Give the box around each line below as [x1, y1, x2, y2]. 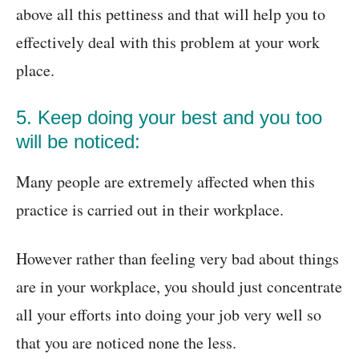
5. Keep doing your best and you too [16, 107, 322, 129]
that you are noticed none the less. [16, 332, 236, 354]
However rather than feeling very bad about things [16, 248, 339, 270]
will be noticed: [16, 131, 140, 153]
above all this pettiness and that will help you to [16, 3, 325, 26]
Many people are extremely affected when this [16, 171, 315, 193]
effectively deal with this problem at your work [16, 31, 320, 54]
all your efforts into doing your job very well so [16, 304, 321, 326]
